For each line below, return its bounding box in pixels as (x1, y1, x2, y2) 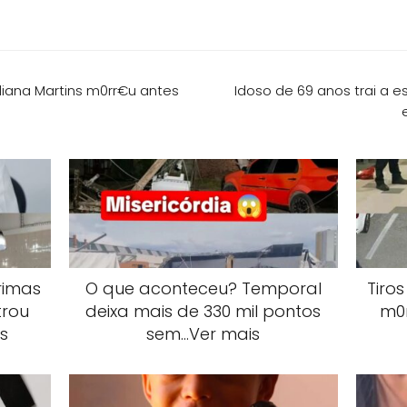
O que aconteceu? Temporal (84, 277, 322, 301)
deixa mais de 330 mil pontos (85, 300, 322, 323)
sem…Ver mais (146, 323, 261, 346)
